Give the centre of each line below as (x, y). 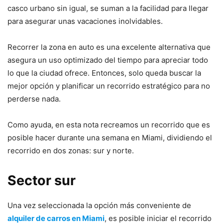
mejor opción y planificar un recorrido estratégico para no (109, 86)
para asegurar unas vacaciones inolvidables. (85, 21)
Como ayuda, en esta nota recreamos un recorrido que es (109, 125)
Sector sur (42, 181)
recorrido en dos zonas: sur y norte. (71, 151)
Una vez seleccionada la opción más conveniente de (99, 206)
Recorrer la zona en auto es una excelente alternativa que (109, 47)
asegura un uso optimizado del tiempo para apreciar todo (108, 60)
